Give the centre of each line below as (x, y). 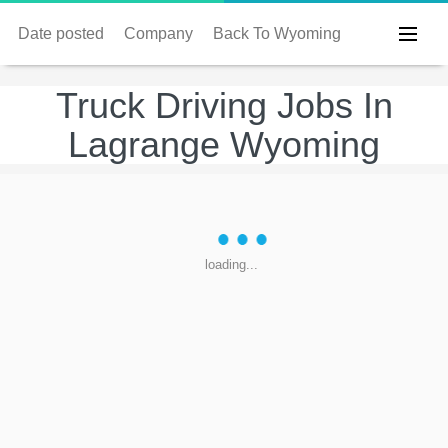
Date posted (61, 33)
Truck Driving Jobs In (224, 105)
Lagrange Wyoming (224, 144)
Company (158, 33)
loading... (231, 264)
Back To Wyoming (277, 33)
